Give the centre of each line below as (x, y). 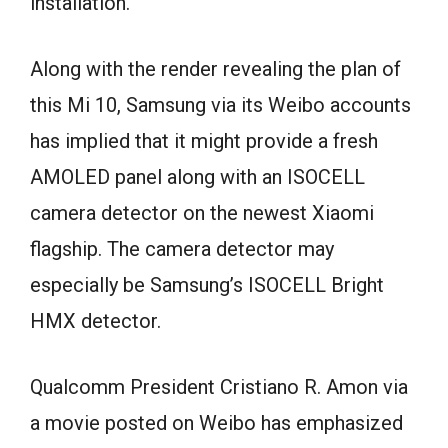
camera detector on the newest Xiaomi (202, 212)
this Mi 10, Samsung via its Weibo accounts (220, 104)
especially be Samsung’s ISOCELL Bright (207, 284)
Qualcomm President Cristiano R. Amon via (219, 386)
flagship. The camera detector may (182, 248)
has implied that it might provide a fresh (204, 140)
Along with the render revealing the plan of (215, 68)
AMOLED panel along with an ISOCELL (197, 176)
